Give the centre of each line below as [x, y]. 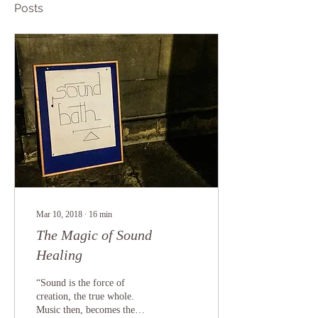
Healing [59, 255]
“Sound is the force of [81, 283]
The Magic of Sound [94, 235]
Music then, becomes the [86, 310]
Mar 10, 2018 [59, 214]
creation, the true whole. [85, 296]
